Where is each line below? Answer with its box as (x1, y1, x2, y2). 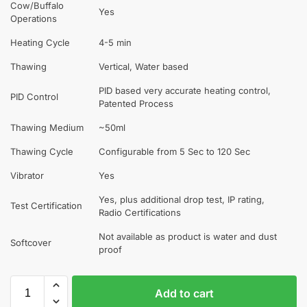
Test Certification (10, 199, 82, 211)
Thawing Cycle (10, 145, 73, 157)
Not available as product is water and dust (99, 230, 277, 242)
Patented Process (99, 97, 173, 109)
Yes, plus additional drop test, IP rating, (99, 193, 265, 205)
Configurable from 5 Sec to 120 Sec (99, 145, 250, 157)
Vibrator (10, 169, 44, 181)
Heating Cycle (10, 36, 70, 48)
